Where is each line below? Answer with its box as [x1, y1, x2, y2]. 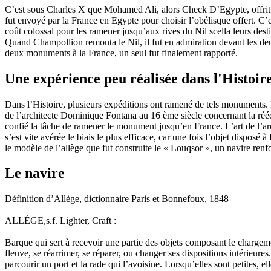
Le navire [5, 165, 65, 181]
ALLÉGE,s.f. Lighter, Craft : [5, 215, 116, 226]
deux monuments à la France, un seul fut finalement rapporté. [5, 47, 238, 58]
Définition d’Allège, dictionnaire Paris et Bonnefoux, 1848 [5, 194, 229, 204]
